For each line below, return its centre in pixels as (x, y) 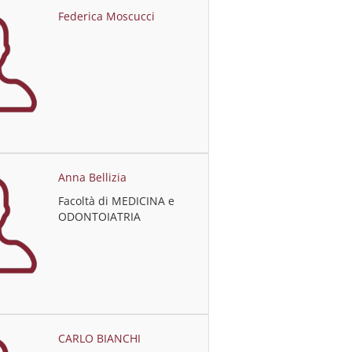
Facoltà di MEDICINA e (117, 201)
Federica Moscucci (107, 16)
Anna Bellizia (93, 177)
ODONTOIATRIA (100, 216)
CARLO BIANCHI (100, 338)
